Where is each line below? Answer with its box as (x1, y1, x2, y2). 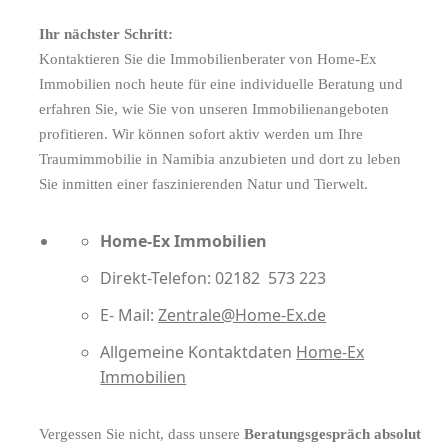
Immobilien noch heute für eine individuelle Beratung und (39, 75, 403, 92)
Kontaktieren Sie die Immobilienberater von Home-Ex (39, 50, 377, 67)
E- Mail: (100, 303, 159, 326)
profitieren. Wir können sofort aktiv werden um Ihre (39, 125, 363, 142)
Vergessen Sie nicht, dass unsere (39, 425, 244, 442)
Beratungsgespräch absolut (244, 425, 421, 442)
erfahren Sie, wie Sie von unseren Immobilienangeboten (39, 100, 389, 117)
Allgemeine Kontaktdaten (100, 340, 297, 363)
